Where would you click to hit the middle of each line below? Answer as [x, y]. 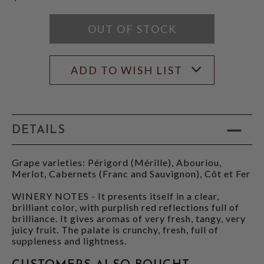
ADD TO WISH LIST [127, 70]
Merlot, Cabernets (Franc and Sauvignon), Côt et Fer [131, 173]
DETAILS [39, 130]
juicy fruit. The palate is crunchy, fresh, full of [115, 229]
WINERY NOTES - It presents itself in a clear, [115, 196]
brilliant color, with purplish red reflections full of [126, 207]
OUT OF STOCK [132, 29]
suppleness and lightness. [69, 240]
